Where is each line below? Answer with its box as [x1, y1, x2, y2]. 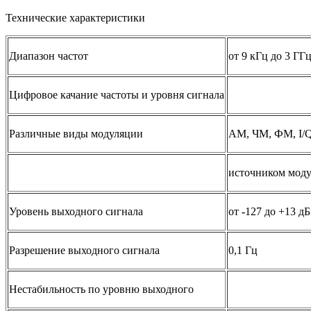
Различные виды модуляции [9, 128, 143, 140]
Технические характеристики [6, 12, 145, 24]
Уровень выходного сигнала [9, 205, 143, 218]
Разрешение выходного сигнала [9, 244, 160, 257]
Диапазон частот [9, 50, 88, 62]
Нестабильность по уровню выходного [9, 283, 194, 296]
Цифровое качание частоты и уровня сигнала [9, 89, 224, 101]
